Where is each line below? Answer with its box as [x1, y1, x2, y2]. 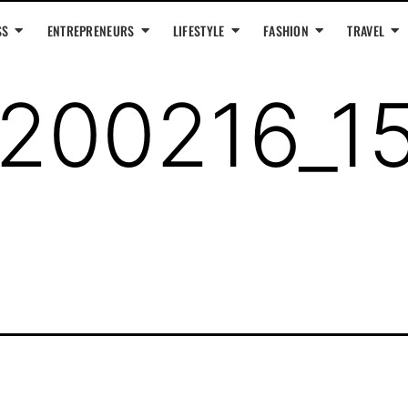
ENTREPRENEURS [46, 21, 135, 40]
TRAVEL [347, 21, 385, 40]
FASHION [262, 21, 310, 40]
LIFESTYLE [172, 21, 225, 40]
